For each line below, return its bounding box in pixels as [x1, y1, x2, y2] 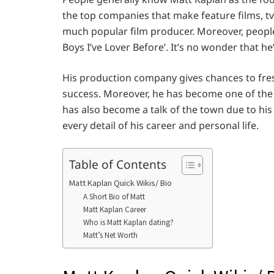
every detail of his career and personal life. [62, 119, 259, 132]
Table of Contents [69, 155, 166, 172]
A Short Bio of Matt [83, 191, 145, 202]
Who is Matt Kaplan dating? [83, 217, 174, 228]
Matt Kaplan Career [83, 204, 146, 215]
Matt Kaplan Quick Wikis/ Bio [69, 177, 172, 188]
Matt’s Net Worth [83, 230, 138, 240]
